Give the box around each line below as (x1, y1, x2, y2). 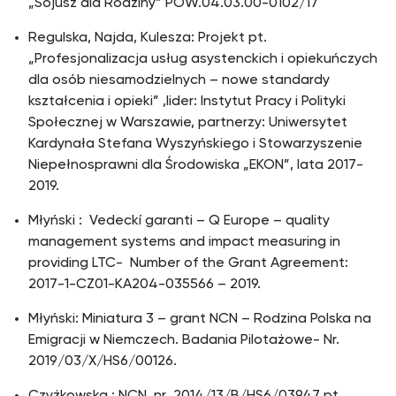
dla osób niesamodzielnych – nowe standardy (28, 73, 330, 88)
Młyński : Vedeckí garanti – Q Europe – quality (28, 214, 330, 228)
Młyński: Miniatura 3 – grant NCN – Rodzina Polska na (28, 312, 371, 326)
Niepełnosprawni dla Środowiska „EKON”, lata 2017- (28, 158, 363, 172)
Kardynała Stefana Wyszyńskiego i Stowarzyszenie (28, 137, 362, 151)
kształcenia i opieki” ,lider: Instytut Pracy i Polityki (28, 95, 346, 109)
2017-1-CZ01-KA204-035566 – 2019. (28, 278, 261, 292)
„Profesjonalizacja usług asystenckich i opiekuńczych (28, 52, 377, 66)
